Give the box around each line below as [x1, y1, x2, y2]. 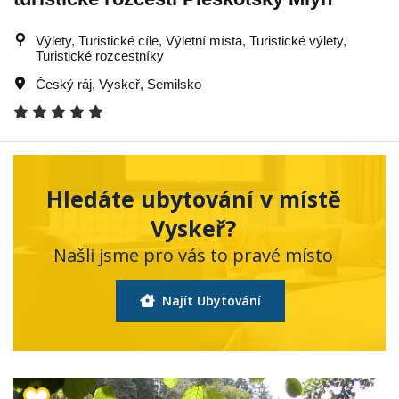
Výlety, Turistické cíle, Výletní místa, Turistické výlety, [36, 32, 346, 48]
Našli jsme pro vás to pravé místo [53, 242, 333, 267]
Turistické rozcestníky [36, 47, 164, 63]
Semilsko [147, 76, 201, 92]
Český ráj [36, 76, 92, 92]
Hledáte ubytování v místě [45, 183, 341, 214]
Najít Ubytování [158, 291, 261, 309]
